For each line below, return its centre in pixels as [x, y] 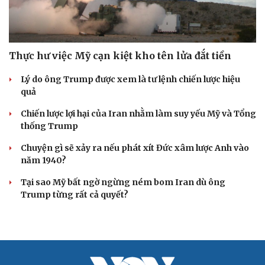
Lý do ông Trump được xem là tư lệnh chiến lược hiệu [130, 79]
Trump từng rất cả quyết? [75, 194]
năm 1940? [43, 160]
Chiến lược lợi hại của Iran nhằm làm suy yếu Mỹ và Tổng [138, 113]
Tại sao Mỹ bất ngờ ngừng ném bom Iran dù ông [123, 182]
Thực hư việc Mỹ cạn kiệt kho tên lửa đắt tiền [120, 55]
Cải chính [28, 66]
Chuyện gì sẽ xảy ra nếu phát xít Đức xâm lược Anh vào [135, 148]
